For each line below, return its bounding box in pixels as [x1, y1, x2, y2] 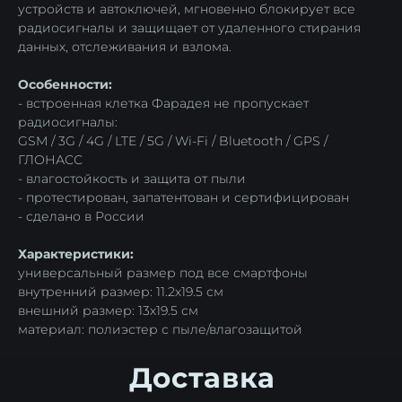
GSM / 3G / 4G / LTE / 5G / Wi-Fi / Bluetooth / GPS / [18, 133, 328, 150]
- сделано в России [18, 208, 144, 225]
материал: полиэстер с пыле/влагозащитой [18, 321, 302, 338]
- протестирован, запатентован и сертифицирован [18, 189, 349, 206]
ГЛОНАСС [18, 152, 83, 169]
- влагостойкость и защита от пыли [18, 170, 246, 188]
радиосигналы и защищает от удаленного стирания [18, 20, 361, 37]
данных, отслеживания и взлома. [18, 39, 232, 56]
